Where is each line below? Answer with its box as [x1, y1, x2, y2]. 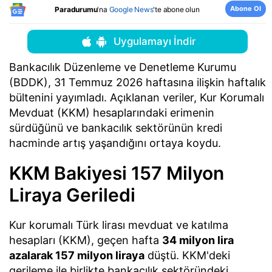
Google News [109, 4, 154, 14]
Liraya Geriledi [9, 183, 135, 206]
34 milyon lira [162, 233, 234, 246]
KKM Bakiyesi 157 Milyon [9, 161, 224, 184]
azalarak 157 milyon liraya [9, 248, 144, 262]
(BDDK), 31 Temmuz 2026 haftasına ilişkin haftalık [9, 76, 266, 89]
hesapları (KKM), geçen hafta [9, 233, 162, 246]
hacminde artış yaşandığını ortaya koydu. [9, 137, 221, 150]
